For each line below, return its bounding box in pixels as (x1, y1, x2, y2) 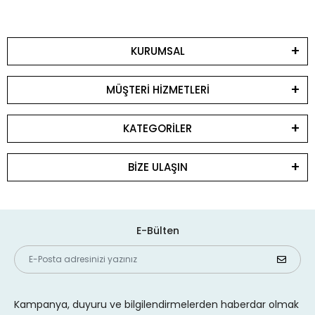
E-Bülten (136, 224, 179, 238)
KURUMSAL (130, 44, 185, 59)
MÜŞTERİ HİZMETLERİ (105, 82, 210, 98)
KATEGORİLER (123, 121, 192, 136)
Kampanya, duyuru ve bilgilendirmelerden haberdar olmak (14, 297, 299, 312)
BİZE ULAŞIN (127, 160, 188, 175)
